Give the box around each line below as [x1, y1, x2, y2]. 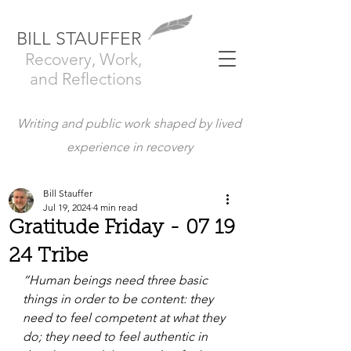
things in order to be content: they [23, 291, 216, 306]
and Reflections [30, 69, 142, 89]
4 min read [93, 201, 137, 213]
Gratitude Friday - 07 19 [9, 219, 235, 239]
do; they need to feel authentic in [23, 329, 211, 344]
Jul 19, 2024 [43, 201, 91, 213]
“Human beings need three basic [23, 273, 211, 288]
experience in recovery [66, 139, 193, 154]
